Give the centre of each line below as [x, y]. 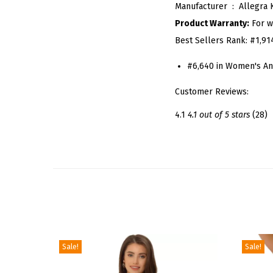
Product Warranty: [212, 23]
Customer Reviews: [212, 91]
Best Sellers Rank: [212, 40]
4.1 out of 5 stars [219, 115]
